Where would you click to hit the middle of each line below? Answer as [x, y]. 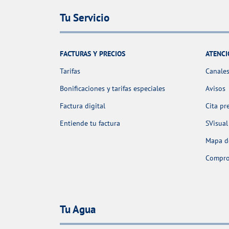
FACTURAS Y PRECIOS [93, 53]
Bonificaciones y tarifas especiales [112, 88]
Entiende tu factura [90, 123]
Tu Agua [78, 209]
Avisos [215, 88]
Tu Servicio [85, 17]
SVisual [217, 123]
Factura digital [83, 106]
